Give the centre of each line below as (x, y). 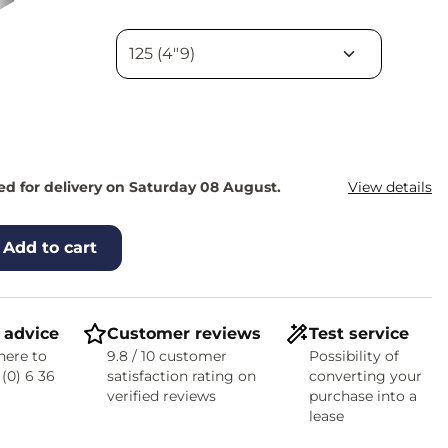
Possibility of (353, 356)
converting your (365, 376)
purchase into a (362, 396)
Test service (358, 333)
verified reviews (161, 396)
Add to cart (49, 247)
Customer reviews (183, 333)
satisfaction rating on (181, 376)
